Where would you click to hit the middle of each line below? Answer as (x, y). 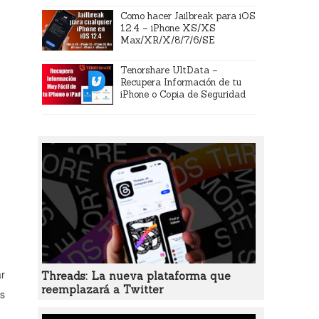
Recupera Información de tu (181, 82)
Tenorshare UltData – (169, 70)
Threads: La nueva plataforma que (136, 276)
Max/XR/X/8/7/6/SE (168, 40)
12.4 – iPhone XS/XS (168, 28)
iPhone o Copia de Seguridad (183, 94)
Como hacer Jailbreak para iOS (188, 16)
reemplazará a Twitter (102, 289)
